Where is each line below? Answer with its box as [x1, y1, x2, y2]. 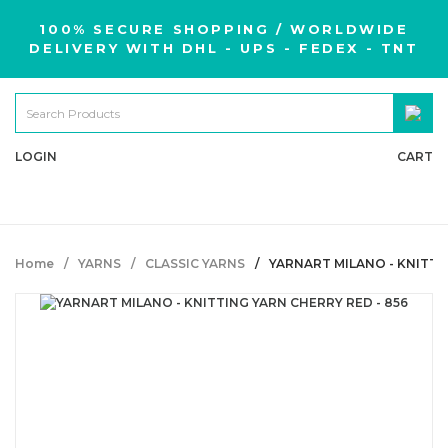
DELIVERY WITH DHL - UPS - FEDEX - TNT [29, 40, 419, 56]
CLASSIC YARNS [145, 256, 245, 271]
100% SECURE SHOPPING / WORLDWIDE [39, 21, 409, 37]
